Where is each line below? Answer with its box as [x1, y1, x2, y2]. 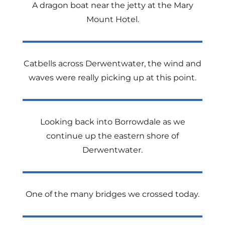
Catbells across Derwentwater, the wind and [24, 59, 201, 68]
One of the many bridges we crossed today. [26, 189, 199, 199]
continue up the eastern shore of [46, 131, 179, 141]
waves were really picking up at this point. [29, 73, 196, 82]
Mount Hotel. [86, 15, 139, 24]
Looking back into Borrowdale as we [40, 117, 185, 127]
